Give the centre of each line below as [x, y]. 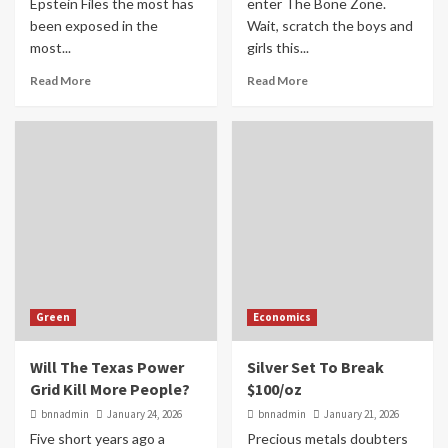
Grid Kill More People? [110, 389]
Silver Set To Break [315, 367]
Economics [281, 317]
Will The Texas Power [107, 367]
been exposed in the [94, 25]
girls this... [277, 47]
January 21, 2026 [361, 414]
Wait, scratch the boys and [329, 25]
